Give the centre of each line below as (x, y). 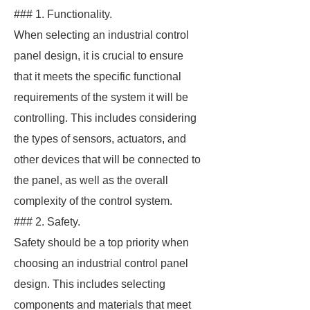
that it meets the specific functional (98, 76)
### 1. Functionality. (63, 14)
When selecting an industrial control (101, 35)
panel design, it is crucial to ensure (99, 56)
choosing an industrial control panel (101, 263)
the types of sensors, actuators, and (100, 139)
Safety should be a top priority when (101, 243)
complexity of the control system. (93, 201)
